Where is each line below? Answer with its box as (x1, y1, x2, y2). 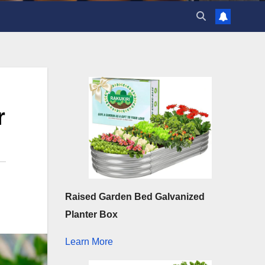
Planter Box (64, 209, 118, 220)
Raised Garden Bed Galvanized (64, 192, 205, 202)
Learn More (64, 237, 113, 247)
